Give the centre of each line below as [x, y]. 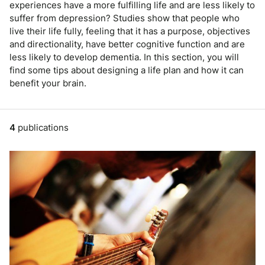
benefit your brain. [48, 83]
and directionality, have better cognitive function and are [127, 44]
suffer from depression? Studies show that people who [125, 18]
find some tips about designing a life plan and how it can [127, 70]
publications [42, 127]
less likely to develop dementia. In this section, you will [124, 57]
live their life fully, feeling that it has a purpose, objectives [130, 31]
